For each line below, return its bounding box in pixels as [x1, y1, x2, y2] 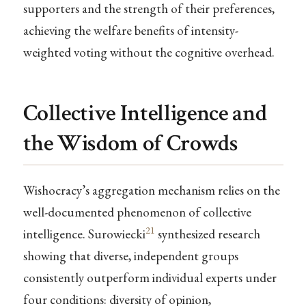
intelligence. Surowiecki [23, 225, 145, 243]
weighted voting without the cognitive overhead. [23, 44, 275, 61]
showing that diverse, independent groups [23, 247, 238, 265]
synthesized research [154, 225, 260, 243]
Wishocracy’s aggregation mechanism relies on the [23, 182, 280, 199]
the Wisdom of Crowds [23, 128, 238, 159]
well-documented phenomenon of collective [23, 204, 251, 221]
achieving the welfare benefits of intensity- [23, 22, 238, 40]
